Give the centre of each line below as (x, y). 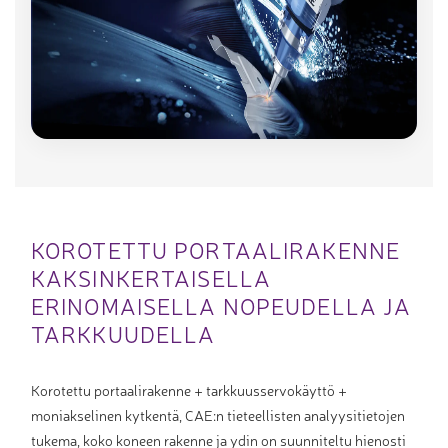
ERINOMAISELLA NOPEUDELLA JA (221, 305)
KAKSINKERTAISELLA (151, 277)
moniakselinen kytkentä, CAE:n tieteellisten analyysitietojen (218, 414)
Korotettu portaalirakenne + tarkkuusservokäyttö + (189, 389)
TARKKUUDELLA (123, 333)
